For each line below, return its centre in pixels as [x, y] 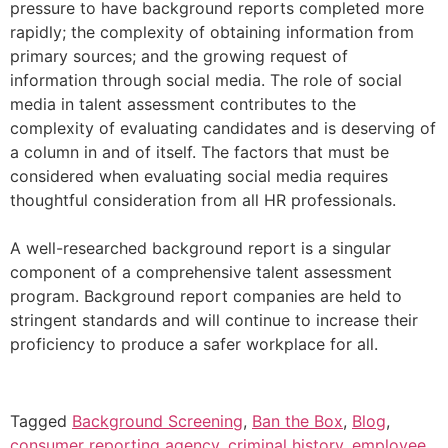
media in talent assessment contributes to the [183, 104]
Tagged [41, 420]
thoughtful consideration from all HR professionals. [203, 200]
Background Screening [157, 420]
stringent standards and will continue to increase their [214, 320]
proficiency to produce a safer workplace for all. [194, 344]
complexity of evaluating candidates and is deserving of [223, 128]
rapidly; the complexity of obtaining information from [212, 32]
